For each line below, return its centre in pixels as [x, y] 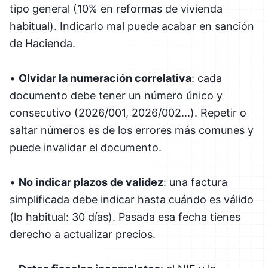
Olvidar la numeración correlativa [105, 78]
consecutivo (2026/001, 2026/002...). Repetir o [128, 112]
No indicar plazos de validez [91, 182]
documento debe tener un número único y [116, 95]
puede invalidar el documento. [86, 147]
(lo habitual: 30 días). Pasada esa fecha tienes [125, 217]
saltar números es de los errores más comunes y [132, 130]
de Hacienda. [42, 43]
